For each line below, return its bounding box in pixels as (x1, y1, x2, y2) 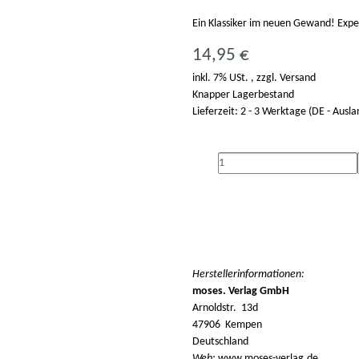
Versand (280, 72, 316, 85)
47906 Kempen (192, 319, 262, 332)
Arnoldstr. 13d (192, 302, 258, 315)
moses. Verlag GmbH (192, 285, 289, 298)
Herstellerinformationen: (192, 268, 305, 281)
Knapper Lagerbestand (192, 89, 294, 102)
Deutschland (192, 336, 248, 349)
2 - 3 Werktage (240, 106, 309, 119)
